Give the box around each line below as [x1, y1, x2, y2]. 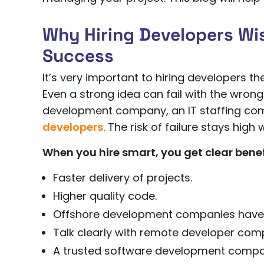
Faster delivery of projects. [53, 170, 192, 186]
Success [42, 44, 114, 68]
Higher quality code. [53, 189, 157, 204]
